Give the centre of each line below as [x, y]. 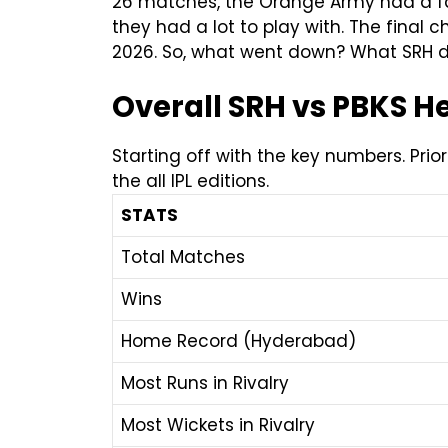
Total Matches [183, 257]
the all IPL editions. [190, 181]
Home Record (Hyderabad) [238, 341]
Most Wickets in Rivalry [218, 425]
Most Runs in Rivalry [205, 383]
